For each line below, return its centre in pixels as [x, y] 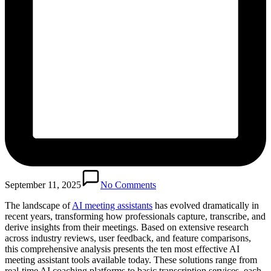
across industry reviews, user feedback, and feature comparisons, [128, 238]
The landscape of [38, 205]
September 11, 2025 [43, 184]
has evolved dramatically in [206, 205]
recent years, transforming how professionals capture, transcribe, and [135, 216]
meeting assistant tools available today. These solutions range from [131, 260]
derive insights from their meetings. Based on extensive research [127, 227]
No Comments [128, 184]
